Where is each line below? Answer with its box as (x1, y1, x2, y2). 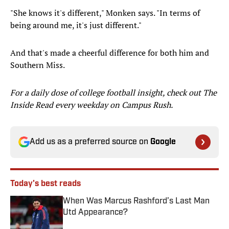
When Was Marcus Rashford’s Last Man (63, 197, 210, 206)
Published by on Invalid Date (62, 217, 152, 227)
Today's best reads (10, 180, 81, 189)
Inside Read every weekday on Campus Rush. (10, 99, 173, 111)
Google (150, 138, 176, 147)
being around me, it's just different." (10, 19, 142, 31)
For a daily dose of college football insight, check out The (10, 87, 217, 99)
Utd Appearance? (63, 209, 128, 217)
